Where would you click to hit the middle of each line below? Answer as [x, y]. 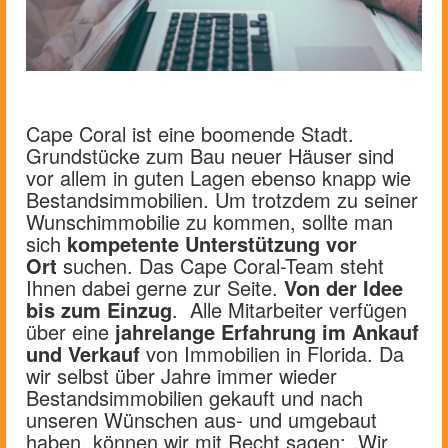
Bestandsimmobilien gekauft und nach [194, 398]
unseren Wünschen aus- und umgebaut [201, 420]
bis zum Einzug [99, 310]
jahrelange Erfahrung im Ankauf [267, 332]
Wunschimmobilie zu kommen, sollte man [209, 222]
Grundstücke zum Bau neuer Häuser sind [210, 156]
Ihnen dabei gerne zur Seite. [155, 288]
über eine [70, 332]
